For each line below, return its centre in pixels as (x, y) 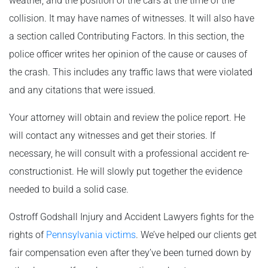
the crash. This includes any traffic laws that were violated (131, 72)
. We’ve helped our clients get (196, 234)
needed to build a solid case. (69, 189)
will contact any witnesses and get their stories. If (112, 135)
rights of (28, 234)
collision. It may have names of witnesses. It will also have (132, 18)
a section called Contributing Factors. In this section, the (127, 36)
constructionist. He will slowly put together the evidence (126, 171)
